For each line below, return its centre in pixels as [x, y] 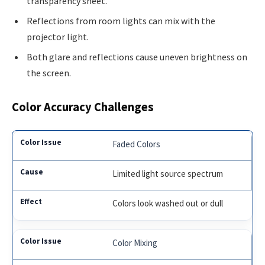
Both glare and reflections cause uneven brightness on [137, 56]
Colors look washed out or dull [168, 203]
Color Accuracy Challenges [83, 107]
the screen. [49, 72]
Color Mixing [135, 243]
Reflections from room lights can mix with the [121, 20]
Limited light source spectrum [168, 173]
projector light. [58, 36]
